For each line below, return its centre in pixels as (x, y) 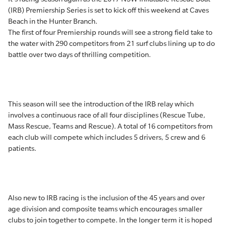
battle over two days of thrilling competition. (79, 54)
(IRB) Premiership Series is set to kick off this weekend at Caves (108, 10)
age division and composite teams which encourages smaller (105, 209)
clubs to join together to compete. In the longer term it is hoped (110, 220)
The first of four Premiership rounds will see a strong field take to (110, 32)
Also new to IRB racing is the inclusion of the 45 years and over (106, 198)
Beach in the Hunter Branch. (53, 21)
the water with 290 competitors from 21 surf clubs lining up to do (111, 43)
